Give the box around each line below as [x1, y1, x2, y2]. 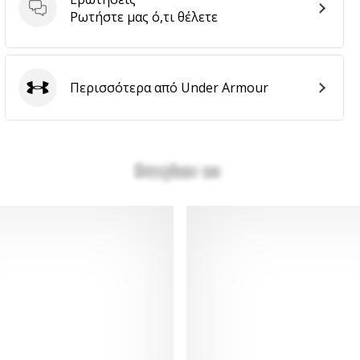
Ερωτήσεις [36, 6, 103, 25]
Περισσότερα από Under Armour [70, 79, 268, 96]
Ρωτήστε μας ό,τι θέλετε [70, 8, 218, 26]
